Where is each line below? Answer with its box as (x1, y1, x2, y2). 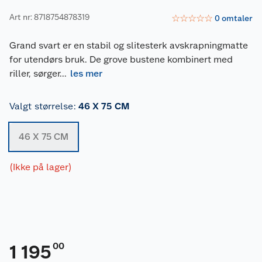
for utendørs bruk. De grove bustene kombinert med (9, 53, 233, 65)
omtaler (222, 13, 253, 23)
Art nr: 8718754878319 (9, 12, 89, 22)
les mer (70, 67, 102, 79)
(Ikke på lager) (9, 161, 72, 173)
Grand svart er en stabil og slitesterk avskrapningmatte (9, 39, 248, 51)
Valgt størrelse (9, 100, 74, 112)
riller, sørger (9, 67, 60, 79)
